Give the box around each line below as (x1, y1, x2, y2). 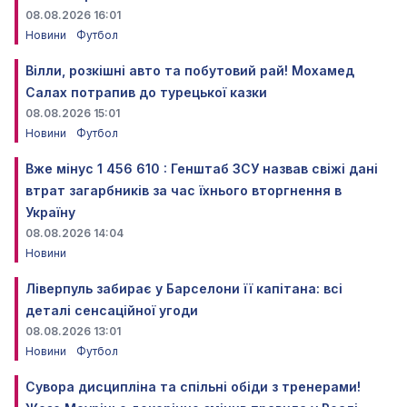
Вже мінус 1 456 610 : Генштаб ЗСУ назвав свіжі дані (25, 161, 378, 177)
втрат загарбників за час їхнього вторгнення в (25, 183, 342, 199)
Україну (25, 204, 75, 221)
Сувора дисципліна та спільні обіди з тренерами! (25, 379, 361, 395)
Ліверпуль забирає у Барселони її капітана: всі (25, 281, 342, 297)
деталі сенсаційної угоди (25, 303, 198, 319)
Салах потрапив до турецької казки (25, 84, 267, 101)
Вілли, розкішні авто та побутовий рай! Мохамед (25, 63, 354, 79)
